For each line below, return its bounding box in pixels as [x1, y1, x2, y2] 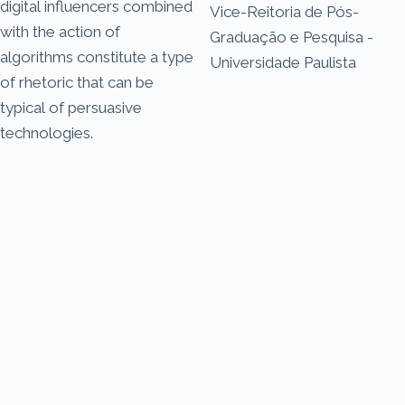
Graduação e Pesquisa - [210, 27, 373, 46]
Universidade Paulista [210, 52, 356, 71]
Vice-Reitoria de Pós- [210, 2, 359, 21]
